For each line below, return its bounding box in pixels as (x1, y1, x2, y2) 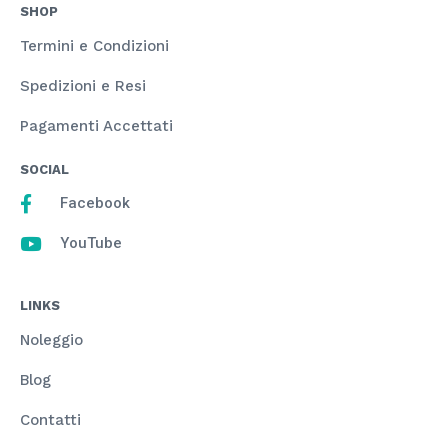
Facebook (59, 193, 130, 212)
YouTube (59, 233, 122, 252)
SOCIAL (20, 161, 69, 177)
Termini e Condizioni (20, 36, 169, 55)
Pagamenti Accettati (20, 116, 173, 135)
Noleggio (20, 330, 83, 349)
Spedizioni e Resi (20, 76, 146, 95)
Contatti (20, 410, 81, 429)
